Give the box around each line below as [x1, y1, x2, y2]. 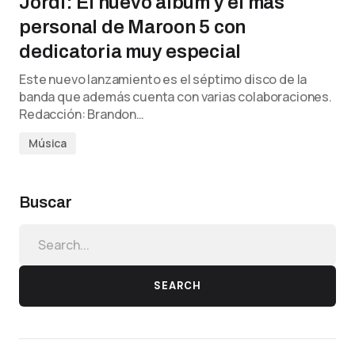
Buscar [19, 193, 72, 211]
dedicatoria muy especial [19, 40, 242, 62]
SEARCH [153, 279, 202, 293]
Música [29, 135, 67, 151]
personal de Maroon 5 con [19, 16, 246, 37]
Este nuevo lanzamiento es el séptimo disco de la [19, 70, 307, 88]
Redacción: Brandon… [19, 105, 144, 123]
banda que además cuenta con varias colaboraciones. [19, 87, 332, 105]
